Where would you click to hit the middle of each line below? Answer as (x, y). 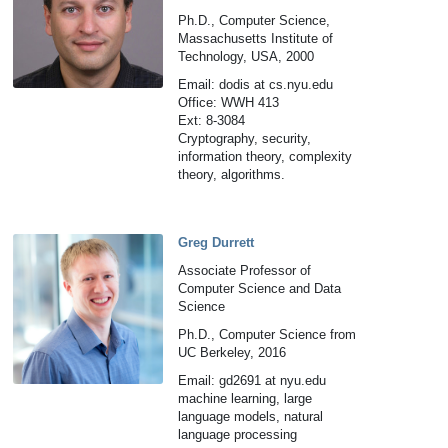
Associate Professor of (245, 270)
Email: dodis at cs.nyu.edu (256, 84)
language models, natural (251, 416)
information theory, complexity (265, 156)
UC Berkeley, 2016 (232, 352)
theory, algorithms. (232, 174)
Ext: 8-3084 (212, 120)
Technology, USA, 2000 (246, 56)
